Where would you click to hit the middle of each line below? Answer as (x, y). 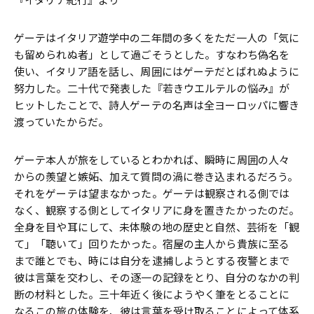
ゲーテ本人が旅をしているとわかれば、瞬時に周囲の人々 (152, 160)
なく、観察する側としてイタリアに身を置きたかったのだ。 (157, 211)
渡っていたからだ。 (62, 122)
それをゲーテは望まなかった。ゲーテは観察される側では (152, 194)
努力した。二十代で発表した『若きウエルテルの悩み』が (152, 89)
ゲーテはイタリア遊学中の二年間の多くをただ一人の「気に (157, 38)
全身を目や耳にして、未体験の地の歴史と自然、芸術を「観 (157, 227)
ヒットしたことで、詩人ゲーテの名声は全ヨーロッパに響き (157, 105)
